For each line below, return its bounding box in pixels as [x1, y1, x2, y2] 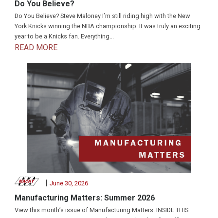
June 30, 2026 [49, 180, 88, 187]
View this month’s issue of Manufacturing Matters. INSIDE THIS [15, 206, 188, 214]
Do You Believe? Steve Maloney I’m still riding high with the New [15, 12, 190, 20]
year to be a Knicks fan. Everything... [15, 33, 114, 40]
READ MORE [15, 43, 57, 53]
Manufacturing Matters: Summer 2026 [15, 193, 155, 203]
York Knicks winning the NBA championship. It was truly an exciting [15, 22, 200, 30]
